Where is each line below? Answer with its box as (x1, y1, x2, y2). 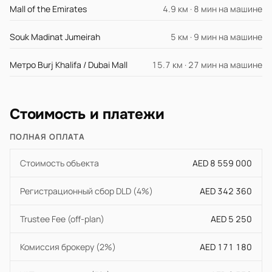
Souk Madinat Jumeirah (10, 31, 100, 42)
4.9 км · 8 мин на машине (163, 3, 262, 15)
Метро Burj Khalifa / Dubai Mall (10, 59, 127, 70)
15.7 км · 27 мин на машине (152, 59, 262, 70)
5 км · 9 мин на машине (171, 31, 262, 42)
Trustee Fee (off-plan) (20, 213, 104, 225)
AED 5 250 (211, 213, 252, 225)
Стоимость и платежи (10, 105, 165, 123)
